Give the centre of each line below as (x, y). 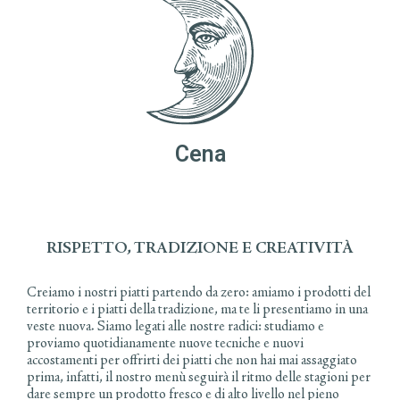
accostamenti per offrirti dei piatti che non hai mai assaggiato (192, 361)
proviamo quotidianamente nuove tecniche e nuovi (165, 344)
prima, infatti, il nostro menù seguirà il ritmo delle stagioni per (199, 378)
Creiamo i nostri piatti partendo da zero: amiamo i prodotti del (199, 293)
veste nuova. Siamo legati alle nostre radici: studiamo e (175, 327)
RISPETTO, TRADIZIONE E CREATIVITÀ (200, 250)
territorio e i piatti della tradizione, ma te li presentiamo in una (197, 310)
